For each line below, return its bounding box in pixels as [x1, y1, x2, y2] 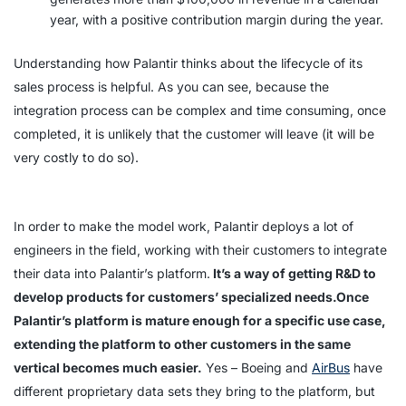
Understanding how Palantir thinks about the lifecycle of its [14, 55, 362, 71]
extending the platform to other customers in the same [14, 336, 351, 352]
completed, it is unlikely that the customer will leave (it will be [14, 126, 374, 141]
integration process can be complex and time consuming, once [14, 102, 386, 118]
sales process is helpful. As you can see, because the [14, 79, 329, 94]
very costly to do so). [14, 150, 139, 165]
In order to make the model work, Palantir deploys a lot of [14, 218, 353, 234]
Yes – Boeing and [202, 360, 312, 375]
